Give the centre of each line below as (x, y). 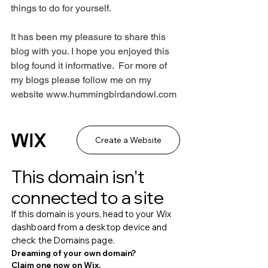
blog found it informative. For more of (90, 65)
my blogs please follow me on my (82, 80)
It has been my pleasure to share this (89, 36)
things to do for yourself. (61, 8)
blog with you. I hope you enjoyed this (91, 51)
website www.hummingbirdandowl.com (94, 94)
